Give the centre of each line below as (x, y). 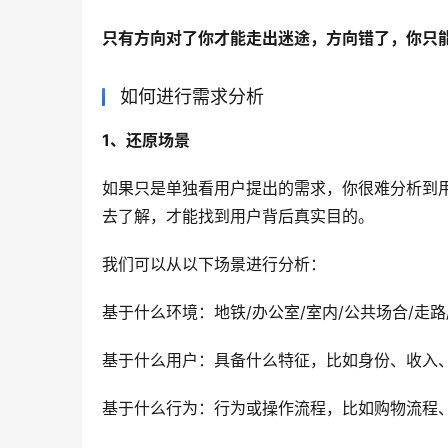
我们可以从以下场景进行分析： (214, 264)
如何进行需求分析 (192, 97)
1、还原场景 (146, 140)
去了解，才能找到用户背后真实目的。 (238, 216)
